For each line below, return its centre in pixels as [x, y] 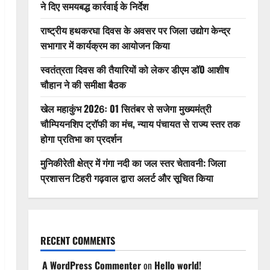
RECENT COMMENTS [77, 240]
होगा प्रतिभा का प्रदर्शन [81, 139]
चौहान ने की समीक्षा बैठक [83, 84]
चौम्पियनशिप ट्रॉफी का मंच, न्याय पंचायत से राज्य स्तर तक [140, 124]
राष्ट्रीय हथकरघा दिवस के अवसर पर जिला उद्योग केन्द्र [135, 30]
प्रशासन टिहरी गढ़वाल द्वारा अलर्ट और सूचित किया [127, 178]
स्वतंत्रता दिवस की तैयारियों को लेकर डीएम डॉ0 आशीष [134, 69]
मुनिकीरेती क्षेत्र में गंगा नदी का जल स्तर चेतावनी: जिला [133, 163]
